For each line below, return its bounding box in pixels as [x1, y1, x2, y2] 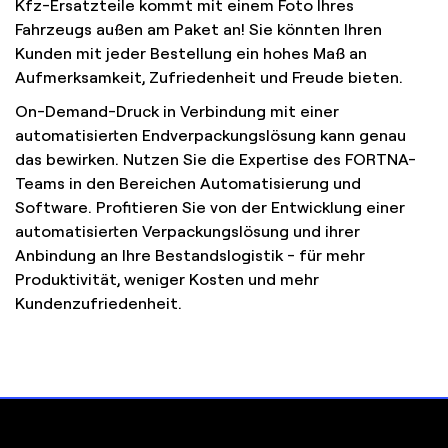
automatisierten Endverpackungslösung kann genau [15, 123, 406, 145]
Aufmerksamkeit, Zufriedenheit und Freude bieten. [15, 65, 403, 87]
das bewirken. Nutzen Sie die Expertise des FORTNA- [15, 147, 416, 169]
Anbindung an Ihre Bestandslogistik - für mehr [15, 243, 365, 265]
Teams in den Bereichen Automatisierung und [15, 171, 361, 193]
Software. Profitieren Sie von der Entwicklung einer [15, 195, 405, 217]
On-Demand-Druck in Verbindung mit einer [15, 99, 339, 121]
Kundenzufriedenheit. [15, 291, 182, 313]
